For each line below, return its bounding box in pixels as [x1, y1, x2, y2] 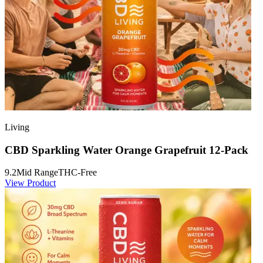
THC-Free [58, 167, 97, 178]
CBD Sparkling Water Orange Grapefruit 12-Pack [5, 143, 248, 156]
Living [5, 122, 29, 132]
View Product [5, 178, 56, 188]
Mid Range [16, 167, 58, 178]
